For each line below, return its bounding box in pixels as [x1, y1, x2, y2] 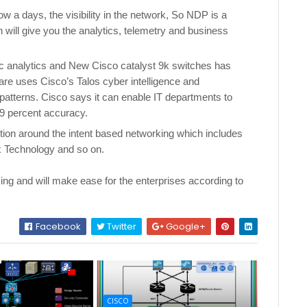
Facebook [34, 220, 82, 233]
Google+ [164, 220, 206, 233]
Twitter [105, 220, 137, 233]
